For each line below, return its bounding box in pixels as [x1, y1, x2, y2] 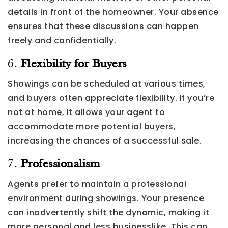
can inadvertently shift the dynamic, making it [8, 206, 209, 218]
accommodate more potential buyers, [8, 120, 176, 132]
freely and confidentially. [8, 34, 116, 46]
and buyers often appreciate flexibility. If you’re [8, 92, 214, 104]
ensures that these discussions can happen [8, 20, 199, 32]
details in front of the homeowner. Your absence [8, 6, 219, 18]
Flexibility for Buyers [20, 58, 127, 70]
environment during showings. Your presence [8, 192, 204, 204]
